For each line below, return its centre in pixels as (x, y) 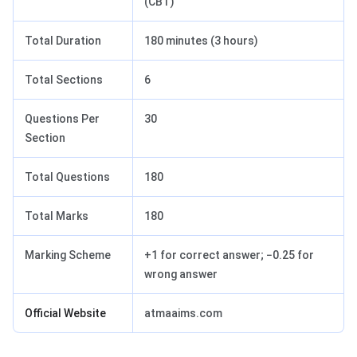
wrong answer (181, 275)
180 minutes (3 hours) (201, 41)
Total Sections (64, 80)
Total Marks (57, 216)
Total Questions (67, 177)
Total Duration (63, 41)
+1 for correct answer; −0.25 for (229, 255)
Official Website (65, 314)
